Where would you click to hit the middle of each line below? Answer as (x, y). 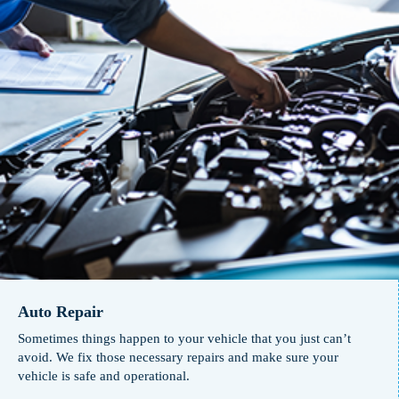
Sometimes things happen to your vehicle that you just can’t (184, 339)
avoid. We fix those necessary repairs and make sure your (178, 358)
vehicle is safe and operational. (104, 376)
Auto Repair (61, 312)
